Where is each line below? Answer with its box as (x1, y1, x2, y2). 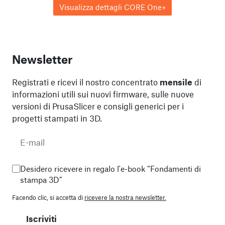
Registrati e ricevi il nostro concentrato (12, 76, 160, 87)
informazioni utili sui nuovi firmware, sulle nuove (12, 88, 194, 99)
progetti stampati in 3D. (12, 113, 102, 123)
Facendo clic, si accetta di (12, 193, 84, 201)
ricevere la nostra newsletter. (84, 193, 166, 201)
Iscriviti (26, 213, 57, 223)
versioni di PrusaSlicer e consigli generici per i (12, 100, 184, 111)
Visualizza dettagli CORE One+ (59, 2, 166, 12)
